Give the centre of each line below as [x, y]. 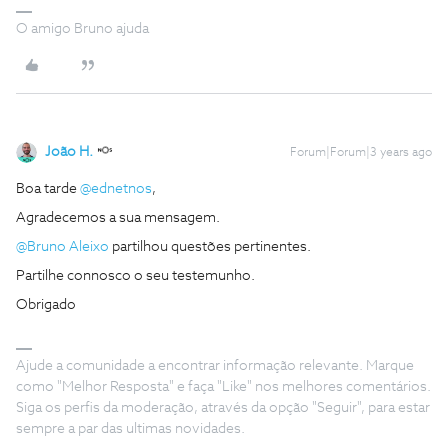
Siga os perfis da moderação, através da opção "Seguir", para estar [223, 408]
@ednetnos [116, 189]
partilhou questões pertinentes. [210, 247]
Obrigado [47, 305]
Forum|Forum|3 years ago [361, 153]
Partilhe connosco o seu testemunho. [135, 276]
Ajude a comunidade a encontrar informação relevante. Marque [215, 366]
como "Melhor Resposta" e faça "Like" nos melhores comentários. [223, 387]
